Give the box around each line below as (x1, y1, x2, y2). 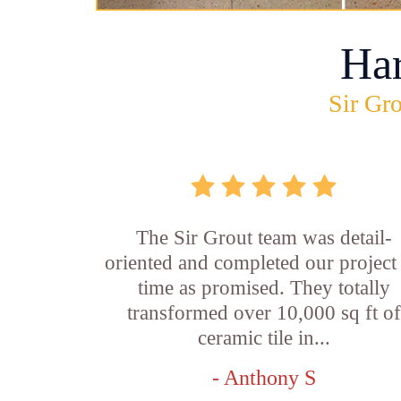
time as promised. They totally (138, 277, 391, 299)
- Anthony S (212, 366, 317, 389)
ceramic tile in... (198, 327, 331, 349)
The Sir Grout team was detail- (136, 226, 393, 249)
